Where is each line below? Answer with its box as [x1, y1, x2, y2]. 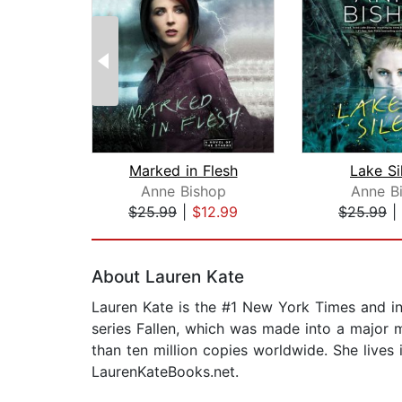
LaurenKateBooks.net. [92, 363, 239, 381]
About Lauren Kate [92, 267, 244, 288]
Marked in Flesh [128, 162, 238, 180]
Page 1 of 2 [91, 222, 170, 240]
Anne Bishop [140, 182, 226, 201]
